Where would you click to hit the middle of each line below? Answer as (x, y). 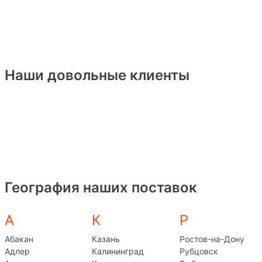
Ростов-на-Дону (212, 239)
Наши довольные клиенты (97, 75)
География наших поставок (101, 187)
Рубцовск (199, 251)
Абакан (19, 239)
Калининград (118, 251)
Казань (106, 239)
